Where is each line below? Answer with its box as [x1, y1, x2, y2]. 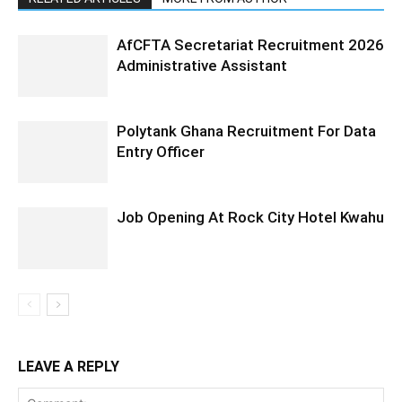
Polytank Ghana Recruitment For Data [117, 121, 376, 140]
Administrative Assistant [117, 56, 287, 74]
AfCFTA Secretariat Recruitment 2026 [117, 35, 384, 54]
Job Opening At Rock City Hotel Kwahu [117, 207, 384, 226]
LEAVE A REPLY [18, 357, 119, 375]
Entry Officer [117, 142, 205, 161]
